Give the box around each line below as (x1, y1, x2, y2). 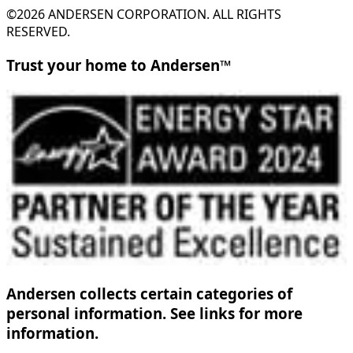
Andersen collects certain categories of (6, 284, 292, 304)
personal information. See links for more (6, 303, 303, 324)
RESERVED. (6, 23, 70, 41)
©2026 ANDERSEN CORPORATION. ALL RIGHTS (6, 6, 281, 24)
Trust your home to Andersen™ (6, 54, 231, 75)
